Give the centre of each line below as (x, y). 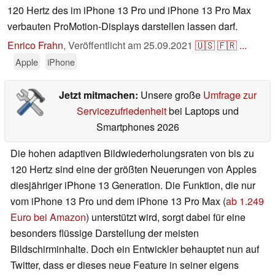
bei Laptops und (202, 111)
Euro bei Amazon (48, 217)
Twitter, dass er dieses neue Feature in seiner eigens (125, 265)
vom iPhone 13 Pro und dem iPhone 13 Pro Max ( (118, 201)
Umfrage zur (230, 95)
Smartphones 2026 (137, 127)
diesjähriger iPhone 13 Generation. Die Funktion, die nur (133, 185)
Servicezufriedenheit (121, 111)
